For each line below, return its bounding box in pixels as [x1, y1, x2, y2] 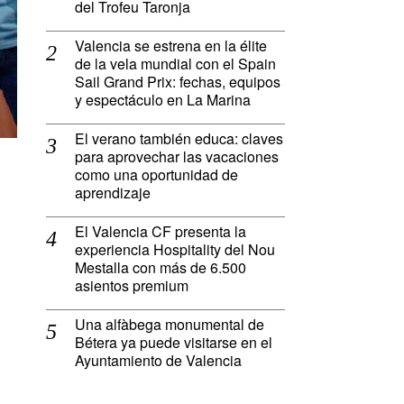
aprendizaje [75, 182, 151, 204]
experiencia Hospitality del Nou [75, 239, 275, 261]
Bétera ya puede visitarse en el [75, 332, 272, 353]
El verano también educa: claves [75, 128, 283, 150]
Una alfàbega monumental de [75, 314, 264, 335]
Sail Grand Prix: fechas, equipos [75, 71, 280, 93]
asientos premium [75, 275, 188, 297]
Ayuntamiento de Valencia [75, 350, 242, 372]
